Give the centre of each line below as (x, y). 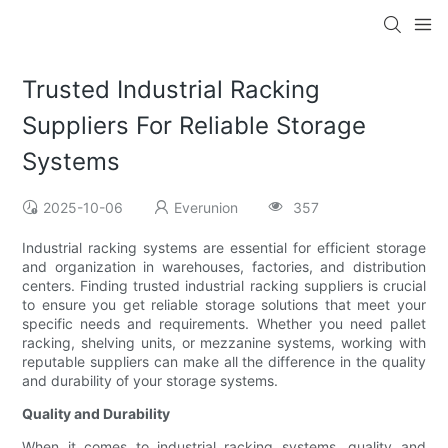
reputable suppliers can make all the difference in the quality (224, 362)
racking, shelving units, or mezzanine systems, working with (224, 343)
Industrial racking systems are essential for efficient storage (224, 248)
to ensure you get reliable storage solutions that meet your (224, 305)
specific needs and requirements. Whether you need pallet (224, 324)
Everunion (206, 208)
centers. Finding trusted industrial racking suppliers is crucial (224, 286)
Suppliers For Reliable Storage (194, 126)
